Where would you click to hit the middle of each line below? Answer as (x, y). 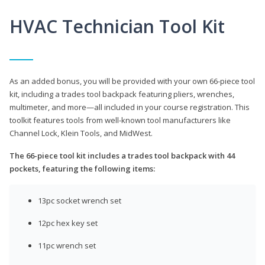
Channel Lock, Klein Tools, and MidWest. (81, 133)
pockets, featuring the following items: (82, 168)
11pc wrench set (67, 245)
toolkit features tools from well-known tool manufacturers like (120, 120)
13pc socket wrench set (80, 200)
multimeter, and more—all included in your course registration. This (130, 107)
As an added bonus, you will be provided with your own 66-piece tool (132, 81)
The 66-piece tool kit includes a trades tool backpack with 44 (122, 155)
